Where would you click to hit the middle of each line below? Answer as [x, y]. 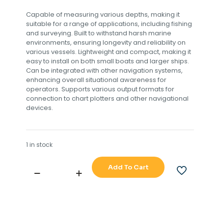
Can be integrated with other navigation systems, [104, 70]
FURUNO [39, 175]
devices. [40, 108]
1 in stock [39, 144]
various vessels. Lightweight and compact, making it [109, 52]
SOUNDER [41, 193]
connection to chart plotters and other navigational [107, 98]
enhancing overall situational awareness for [96, 80]
